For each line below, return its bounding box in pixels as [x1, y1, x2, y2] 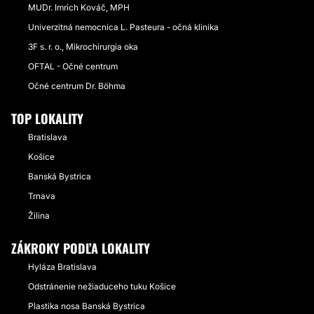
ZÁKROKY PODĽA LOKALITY [11, 239, 150, 257]
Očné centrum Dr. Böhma [28, 81, 125, 91]
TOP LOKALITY [11, 109, 83, 128]
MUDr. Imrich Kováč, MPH [28, 2, 130, 13]
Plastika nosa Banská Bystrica [28, 301, 145, 311]
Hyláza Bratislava [28, 261, 97, 272]
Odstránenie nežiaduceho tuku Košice [28, 281, 176, 292]
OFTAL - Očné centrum [28, 61, 118, 71]
